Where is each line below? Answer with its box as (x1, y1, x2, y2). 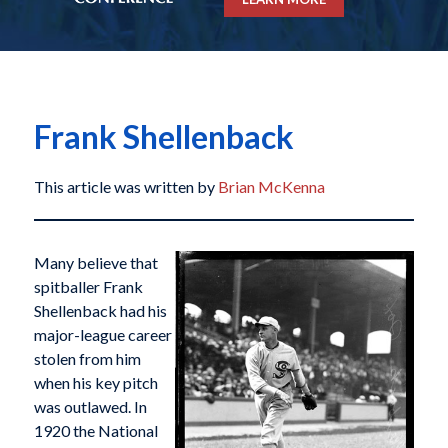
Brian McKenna (217, 177, 325, 197)
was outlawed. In (33, 397, 147, 417)
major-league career (33, 325, 172, 345)
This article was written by (33, 177, 218, 197)
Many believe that (33, 253, 158, 273)
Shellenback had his (33, 301, 167, 321)
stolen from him (33, 349, 141, 369)
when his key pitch (33, 373, 158, 393)
